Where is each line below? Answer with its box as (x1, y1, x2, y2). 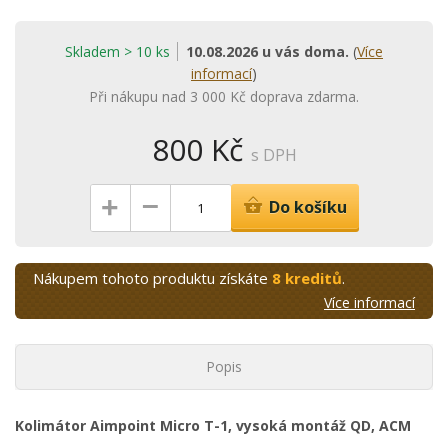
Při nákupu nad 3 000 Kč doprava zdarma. (89, 87, 359, 106)
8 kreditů (272, 268, 342, 288)
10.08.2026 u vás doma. (186, 42, 349, 61)
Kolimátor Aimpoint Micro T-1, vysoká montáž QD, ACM (15, 416, 411, 435)
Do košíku (268, 196, 347, 218)
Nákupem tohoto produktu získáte (33, 268, 272, 288)
